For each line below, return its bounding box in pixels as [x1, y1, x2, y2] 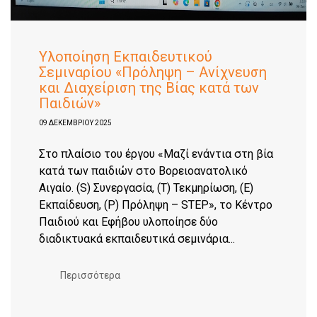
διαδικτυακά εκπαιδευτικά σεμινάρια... [39, 232, 235, 246]
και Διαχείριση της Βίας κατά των [39, 79, 259, 96]
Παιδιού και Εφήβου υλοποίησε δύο [39, 215, 218, 229]
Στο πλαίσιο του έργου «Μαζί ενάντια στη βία [39, 147, 273, 161]
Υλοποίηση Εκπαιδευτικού [39, 48, 212, 65]
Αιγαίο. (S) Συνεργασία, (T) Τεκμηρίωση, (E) [39, 181, 253, 195]
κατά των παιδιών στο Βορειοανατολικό [39, 164, 248, 178]
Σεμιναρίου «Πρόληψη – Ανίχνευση [39, 64, 267, 81]
